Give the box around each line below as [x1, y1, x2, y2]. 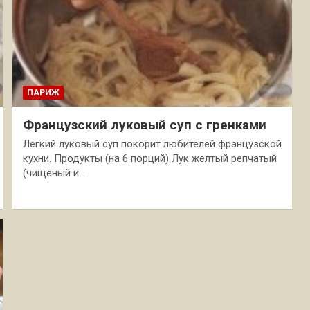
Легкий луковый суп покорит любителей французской [22, 137, 282, 150]
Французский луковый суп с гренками [22, 116, 266, 133]
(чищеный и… [22, 166, 85, 179]
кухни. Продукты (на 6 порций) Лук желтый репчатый [22, 152, 277, 165]
